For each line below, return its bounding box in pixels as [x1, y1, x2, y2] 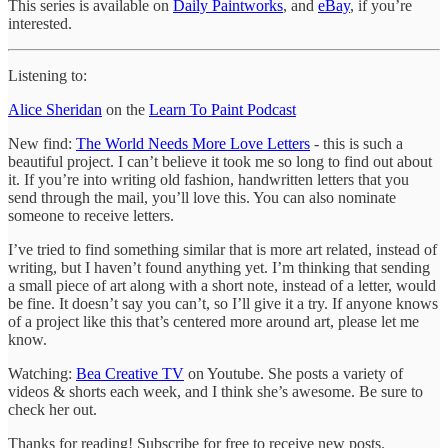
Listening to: [8, 66, 87, 84]
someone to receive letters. [8, 206, 174, 224]
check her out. [8, 400, 97, 418]
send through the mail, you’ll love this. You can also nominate [8, 188, 396, 206]
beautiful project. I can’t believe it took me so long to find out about [8, 152, 432, 170]
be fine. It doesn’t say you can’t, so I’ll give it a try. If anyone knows [8, 294, 438, 312]
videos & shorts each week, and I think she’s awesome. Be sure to [8, 382, 423, 400]
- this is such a [310, 134, 403, 152]
